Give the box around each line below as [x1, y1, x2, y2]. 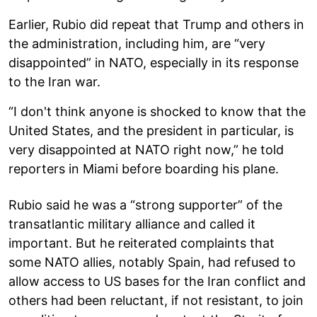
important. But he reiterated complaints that [8, 235, 275, 250]
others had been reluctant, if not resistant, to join [8, 292, 304, 308]
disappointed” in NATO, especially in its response [8, 54, 299, 70]
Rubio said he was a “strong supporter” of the [8, 197, 282, 212]
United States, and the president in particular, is [8, 122, 294, 138]
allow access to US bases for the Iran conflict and [8, 273, 306, 289]
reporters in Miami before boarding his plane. [8, 161, 279, 176]
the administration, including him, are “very [8, 35, 265, 51]
